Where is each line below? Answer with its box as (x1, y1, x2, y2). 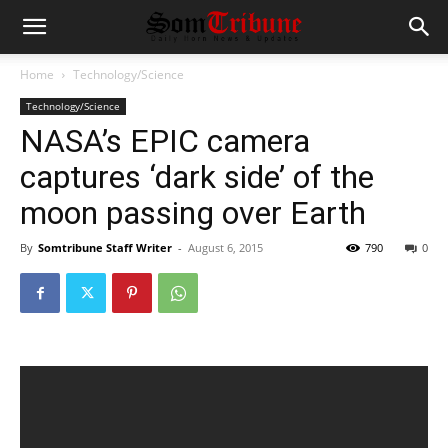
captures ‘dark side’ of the (20, 158, 374, 196)
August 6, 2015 (188, 240, 263, 255)
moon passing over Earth (20, 194, 366, 232)
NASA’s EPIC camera (20, 122, 310, 160)
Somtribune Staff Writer (38, 240, 172, 255)
